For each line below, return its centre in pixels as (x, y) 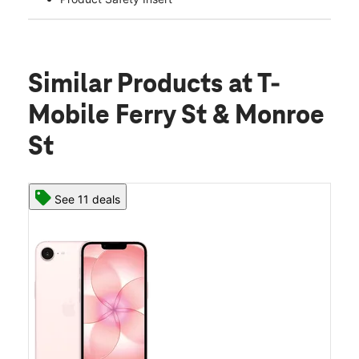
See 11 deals (87, 200)
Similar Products (128, 85)
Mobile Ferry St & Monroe (176, 117)
